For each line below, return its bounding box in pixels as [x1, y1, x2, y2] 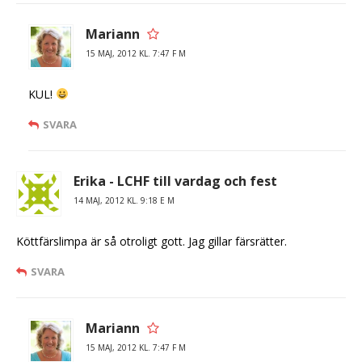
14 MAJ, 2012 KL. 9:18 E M [74, 195, 175, 206]
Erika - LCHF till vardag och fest [74, 172, 277, 190]
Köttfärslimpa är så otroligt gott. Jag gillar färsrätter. [16, 234, 287, 249]
